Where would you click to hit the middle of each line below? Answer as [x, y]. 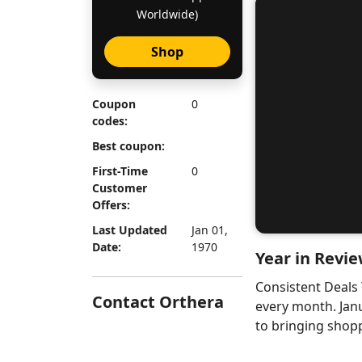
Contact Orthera [158, 302]
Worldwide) [167, 14]
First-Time [120, 171]
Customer [120, 188]
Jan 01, [209, 230]
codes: [110, 121]
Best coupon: [128, 146]
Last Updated [130, 230]
